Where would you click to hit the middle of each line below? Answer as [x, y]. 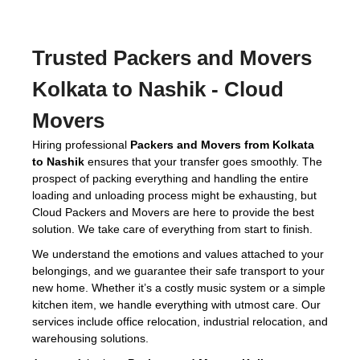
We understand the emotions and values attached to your [178, 254]
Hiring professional [81, 145]
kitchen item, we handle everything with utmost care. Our [176, 305]
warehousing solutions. [90, 338]
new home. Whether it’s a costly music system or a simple [179, 288]
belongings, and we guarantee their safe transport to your [178, 271]
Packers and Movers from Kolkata [222, 145]
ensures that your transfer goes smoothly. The [203, 162]
